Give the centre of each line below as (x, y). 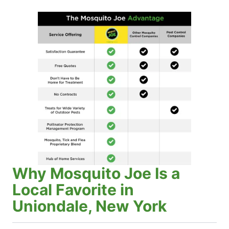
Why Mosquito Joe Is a (96, 173)
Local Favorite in (73, 189)
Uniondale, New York (89, 206)
